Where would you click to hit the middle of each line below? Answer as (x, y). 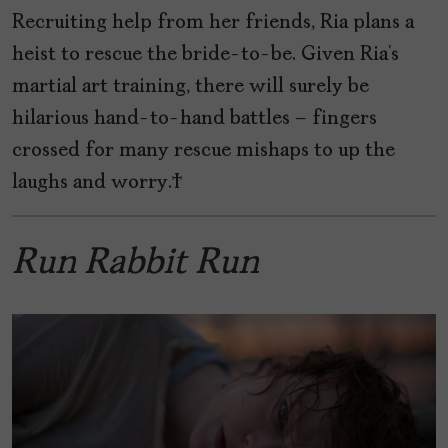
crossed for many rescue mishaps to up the (203, 150)
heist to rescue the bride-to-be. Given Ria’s (205, 54)
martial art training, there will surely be (190, 86)
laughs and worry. (97, 182)
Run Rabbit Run (135, 263)
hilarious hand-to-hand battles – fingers (194, 118)
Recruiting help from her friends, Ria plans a (213, 22)
